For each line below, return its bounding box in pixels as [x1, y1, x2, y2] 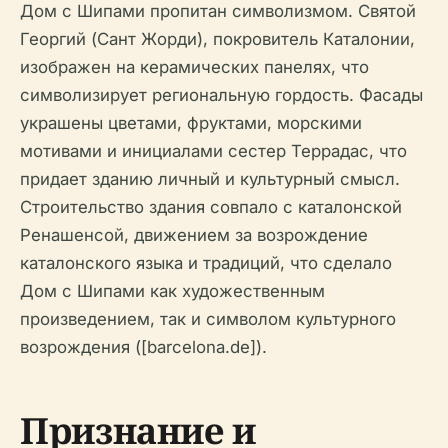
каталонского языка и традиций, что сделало [20, 253, 392, 274]
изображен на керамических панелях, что [20, 57, 369, 78]
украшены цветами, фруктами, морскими [20, 113, 362, 134]
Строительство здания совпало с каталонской [20, 197, 402, 218]
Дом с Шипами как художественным [20, 281, 325, 302]
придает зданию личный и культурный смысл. [20, 169, 400, 190]
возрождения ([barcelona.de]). [20, 337, 267, 358]
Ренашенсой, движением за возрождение [20, 225, 368, 246]
